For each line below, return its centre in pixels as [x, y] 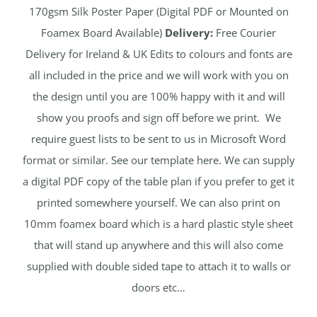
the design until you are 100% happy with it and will [158, 97]
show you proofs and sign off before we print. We [158, 118]
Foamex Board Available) [103, 33]
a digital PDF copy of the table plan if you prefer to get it [158, 181]
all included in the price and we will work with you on [158, 75]
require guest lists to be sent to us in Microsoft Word [158, 139]
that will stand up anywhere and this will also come [158, 245]
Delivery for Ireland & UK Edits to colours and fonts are [158, 54]
